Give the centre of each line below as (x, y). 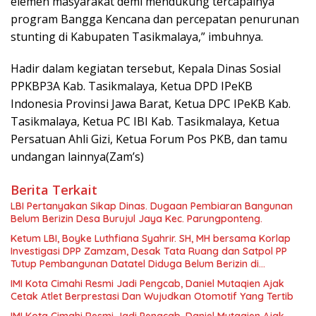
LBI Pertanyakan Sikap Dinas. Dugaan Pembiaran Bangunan (152, 206)
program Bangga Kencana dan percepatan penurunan (155, 19)
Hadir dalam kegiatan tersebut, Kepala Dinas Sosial (146, 68)
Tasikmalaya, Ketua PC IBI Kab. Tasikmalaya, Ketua (145, 121)
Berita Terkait (54, 189)
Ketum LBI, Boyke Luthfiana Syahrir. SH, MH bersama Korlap (151, 238)
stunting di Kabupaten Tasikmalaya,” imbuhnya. (137, 36)
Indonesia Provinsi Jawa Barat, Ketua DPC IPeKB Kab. (151, 103)
